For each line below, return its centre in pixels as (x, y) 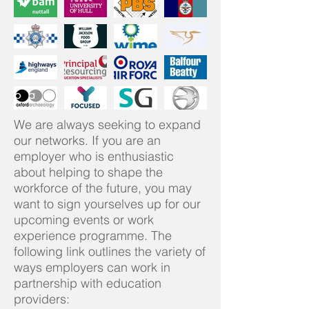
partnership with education (88, 283)
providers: (42, 299)
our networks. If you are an (87, 141)
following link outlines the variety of (110, 252)
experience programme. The (93, 236)
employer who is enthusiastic (94, 157)
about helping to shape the (88, 172)
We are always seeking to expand (107, 125)
